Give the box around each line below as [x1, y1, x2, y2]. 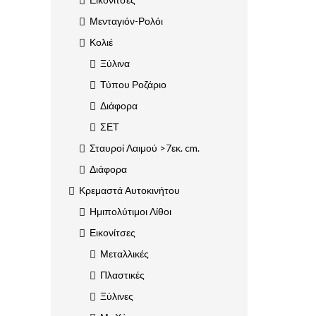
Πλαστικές [100, 269, 145, 281]
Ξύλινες [100, 290, 133, 303]
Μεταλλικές [100, 248, 149, 260]
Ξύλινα [100, 57, 130, 70]
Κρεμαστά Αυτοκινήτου [79, 184, 180, 197]
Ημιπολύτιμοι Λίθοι [90, 205, 171, 218]
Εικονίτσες [90, 226, 135, 239]
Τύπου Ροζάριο [100, 78, 166, 91]
